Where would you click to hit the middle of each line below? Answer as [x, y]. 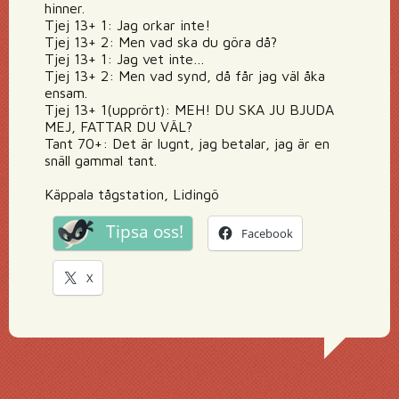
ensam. [66, 93]
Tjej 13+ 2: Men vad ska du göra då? [161, 42]
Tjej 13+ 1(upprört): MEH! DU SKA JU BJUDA [189, 110]
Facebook [267, 233]
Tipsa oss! [145, 232]
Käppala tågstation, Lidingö [132, 194]
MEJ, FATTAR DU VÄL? [118, 126]
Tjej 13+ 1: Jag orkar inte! [127, 25]
